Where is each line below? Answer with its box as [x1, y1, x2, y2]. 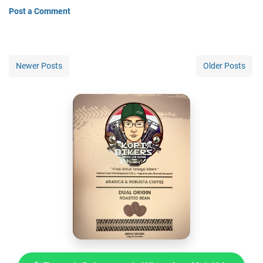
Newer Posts [16, 61, 62, 71]
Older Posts [203, 61, 245, 71]
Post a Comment [9, 6, 70, 16]
